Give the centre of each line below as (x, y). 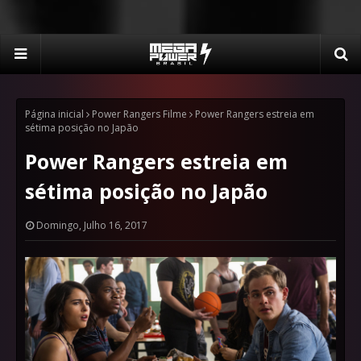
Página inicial (54, 114)
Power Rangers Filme (139, 114)
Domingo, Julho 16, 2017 (92, 225)
